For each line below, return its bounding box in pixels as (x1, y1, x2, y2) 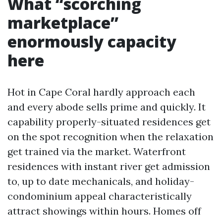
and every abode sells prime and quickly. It (7, 101, 206, 113)
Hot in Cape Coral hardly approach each (7, 86, 195, 98)
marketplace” (7, 12, 118, 33)
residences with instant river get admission (7, 160, 210, 172)
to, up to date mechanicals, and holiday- (7, 175, 194, 187)
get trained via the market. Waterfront (7, 145, 186, 158)
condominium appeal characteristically (7, 190, 192, 202)
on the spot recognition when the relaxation (7, 130, 214, 143)
